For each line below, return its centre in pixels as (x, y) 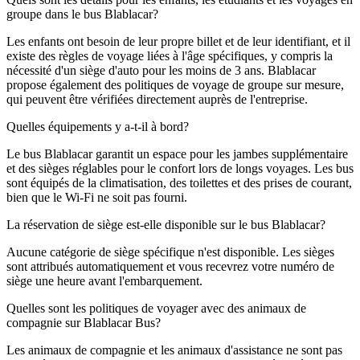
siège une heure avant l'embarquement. (104, 280)
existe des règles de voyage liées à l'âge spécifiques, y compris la (170, 55)
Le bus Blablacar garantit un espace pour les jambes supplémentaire (177, 153)
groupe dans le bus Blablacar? (82, 14)
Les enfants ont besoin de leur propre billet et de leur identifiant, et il (178, 41)
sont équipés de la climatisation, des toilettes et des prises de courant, (179, 182)
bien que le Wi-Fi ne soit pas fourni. (97, 197)
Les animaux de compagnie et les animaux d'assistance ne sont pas (174, 350)
